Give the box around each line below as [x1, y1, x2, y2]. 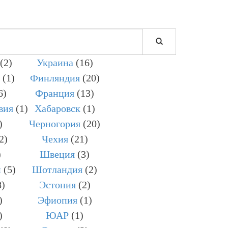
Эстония [39, 179, 76, 190]
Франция [35, 87, 74, 99]
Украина [36, 56, 73, 68]
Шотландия [32, 163, 82, 175]
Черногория [29, 118, 80, 129]
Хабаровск [34, 102, 80, 114]
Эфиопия [37, 194, 77, 206]
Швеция [40, 148, 75, 160]
